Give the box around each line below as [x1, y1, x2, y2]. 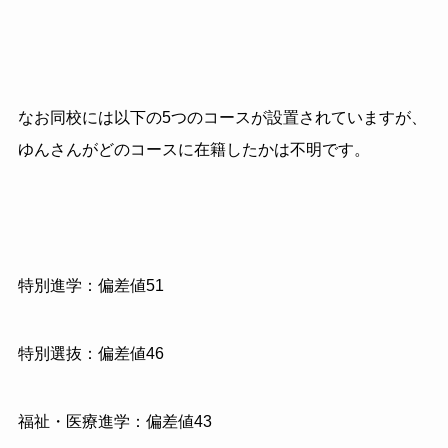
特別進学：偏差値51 [17, 277, 164, 295]
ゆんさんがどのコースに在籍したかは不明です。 [17, 141, 370, 159]
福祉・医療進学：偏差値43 [17, 412, 212, 430]
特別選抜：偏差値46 [17, 344, 164, 362]
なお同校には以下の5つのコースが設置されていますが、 [17, 109, 427, 127]
